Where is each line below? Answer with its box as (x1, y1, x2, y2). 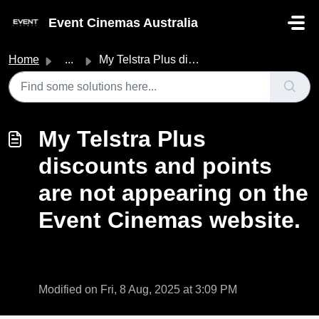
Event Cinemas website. (38, 207, 300, 233)
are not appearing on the (38, 180, 308, 206)
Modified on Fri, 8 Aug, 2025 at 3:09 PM (38, 283, 237, 296)
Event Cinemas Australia (48, 15, 198, 30)
